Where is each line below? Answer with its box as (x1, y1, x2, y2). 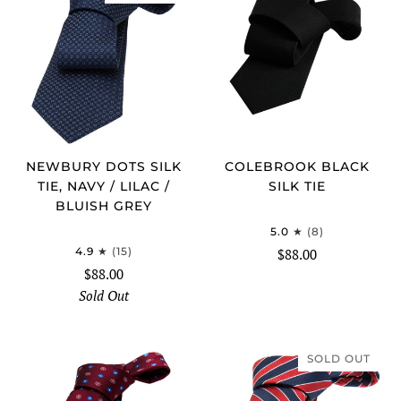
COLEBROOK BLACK (225, 158, 370, 175)
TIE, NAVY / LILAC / (38, 177, 170, 194)
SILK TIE (269, 177, 326, 194)
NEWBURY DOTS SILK (26, 158, 182, 175)
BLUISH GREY (55, 197, 152, 214)
